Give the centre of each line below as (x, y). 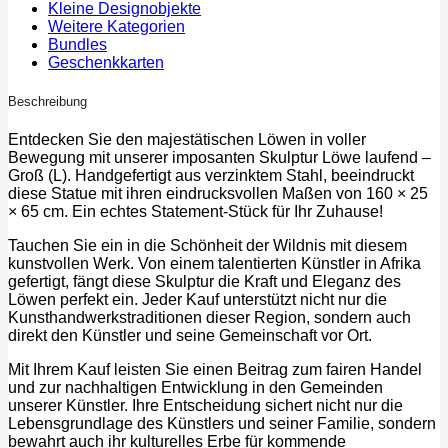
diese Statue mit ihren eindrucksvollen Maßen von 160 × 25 (218, 193)
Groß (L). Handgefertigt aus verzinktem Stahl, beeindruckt (211, 175)
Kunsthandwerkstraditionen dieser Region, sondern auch (209, 317)
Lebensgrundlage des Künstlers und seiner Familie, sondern (222, 423)
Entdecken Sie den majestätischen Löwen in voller (187, 139)
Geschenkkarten (106, 62)
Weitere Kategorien (116, 26)
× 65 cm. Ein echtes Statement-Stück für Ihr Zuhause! (195, 211)
